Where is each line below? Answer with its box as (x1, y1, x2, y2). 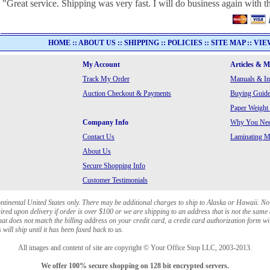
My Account (83, 60, 120, 69)
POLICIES (168, 38, 202, 47)
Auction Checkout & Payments (83, 89, 171, 98)
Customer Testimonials (83, 176, 148, 184)
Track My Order (83, 75, 130, 83)
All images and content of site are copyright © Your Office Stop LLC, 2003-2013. (18, 243, 252, 252)
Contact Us (83, 133, 115, 141)
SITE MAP (211, 38, 245, 47)
